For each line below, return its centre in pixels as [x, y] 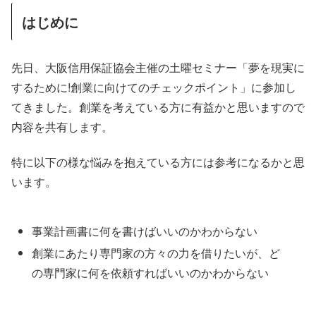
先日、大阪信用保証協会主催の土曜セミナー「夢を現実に [158, 68]
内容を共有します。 [62, 127]
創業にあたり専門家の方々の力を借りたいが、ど [156, 253]
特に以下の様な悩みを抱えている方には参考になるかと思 [158, 162]
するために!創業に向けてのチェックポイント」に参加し [154, 87]
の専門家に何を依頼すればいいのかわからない [151, 273]
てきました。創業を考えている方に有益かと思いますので [158, 107]
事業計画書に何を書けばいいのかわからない [145, 231]
